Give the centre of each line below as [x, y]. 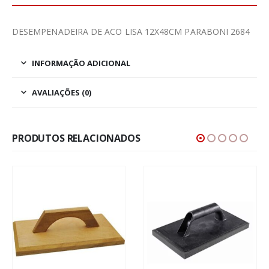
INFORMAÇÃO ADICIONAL [81, 63]
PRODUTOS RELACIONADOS [76, 138]
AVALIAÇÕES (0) [62, 93]
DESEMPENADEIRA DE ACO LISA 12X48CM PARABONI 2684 [131, 32]
